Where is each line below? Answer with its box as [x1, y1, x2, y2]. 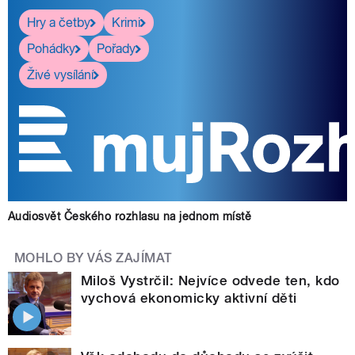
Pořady [97, 40, 136, 56]
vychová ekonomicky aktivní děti [81, 290, 297, 307]
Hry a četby [27, 14, 90, 30]
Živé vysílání [27, 67, 94, 82]
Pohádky [27, 40, 75, 56]
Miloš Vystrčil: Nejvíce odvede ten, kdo [81, 273, 340, 289]
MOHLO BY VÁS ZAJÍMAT [14, 250, 173, 266]
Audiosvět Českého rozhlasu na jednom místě [8, 210, 252, 223]
